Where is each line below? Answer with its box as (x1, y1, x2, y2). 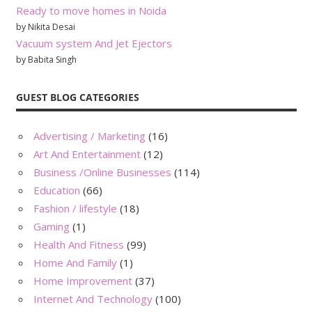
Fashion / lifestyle (33, 201, 117, 216)
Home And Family (33, 256, 117, 270)
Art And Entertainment (33, 147, 141, 162)
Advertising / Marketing (33, 129, 146, 143)
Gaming (33, 219, 70, 234)
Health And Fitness (33, 237, 124, 252)
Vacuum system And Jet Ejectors (15, 36, 172, 50)
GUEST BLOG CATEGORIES (15, 90, 139, 104)
